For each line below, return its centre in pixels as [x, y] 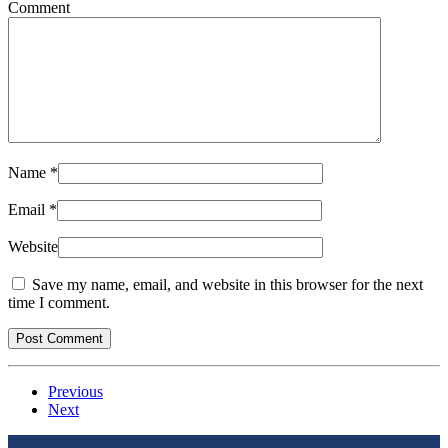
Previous [75, 392]
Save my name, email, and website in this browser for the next [227, 285]
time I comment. [59, 303]
